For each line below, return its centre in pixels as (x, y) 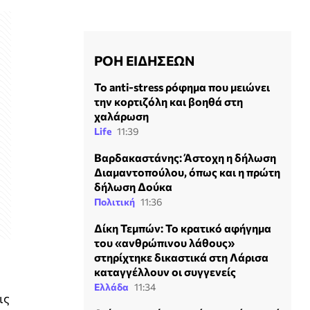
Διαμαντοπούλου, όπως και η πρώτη (187, 172)
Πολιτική (115, 202)
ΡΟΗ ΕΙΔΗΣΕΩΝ (144, 61)
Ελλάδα (111, 287)
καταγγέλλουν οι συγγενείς (165, 272)
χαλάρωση (121, 116)
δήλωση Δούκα (133, 187)
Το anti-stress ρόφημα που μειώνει (182, 87)
